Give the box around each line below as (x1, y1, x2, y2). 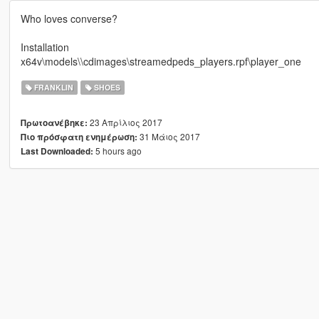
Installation (20, 40, 69, 55)
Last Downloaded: (20, 145, 93, 158)
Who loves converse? (20, 11, 117, 26)
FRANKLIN (32, 82, 74, 93)
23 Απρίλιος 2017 (87, 116, 162, 129)
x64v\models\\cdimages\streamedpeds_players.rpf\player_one (20, 54, 301, 69)
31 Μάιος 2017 (137, 130, 200, 143)
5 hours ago (93, 145, 142, 157)
